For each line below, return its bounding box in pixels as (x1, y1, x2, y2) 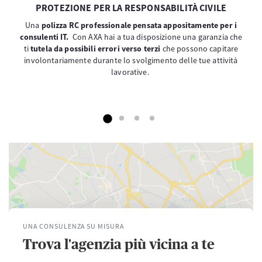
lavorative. (111, 67, 151, 78)
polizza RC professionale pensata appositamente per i (41, 20, 237, 31)
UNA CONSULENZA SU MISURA (23, 222, 125, 231)
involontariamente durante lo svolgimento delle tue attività (24, 55, 238, 66)
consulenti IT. (19, 32, 73, 43)
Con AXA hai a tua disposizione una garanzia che (72, 32, 243, 43)
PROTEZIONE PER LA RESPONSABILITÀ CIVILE (35, 2, 227, 14)
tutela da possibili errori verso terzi (30, 43, 163, 54)
